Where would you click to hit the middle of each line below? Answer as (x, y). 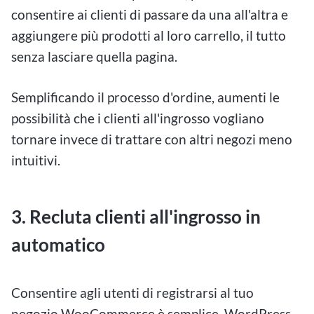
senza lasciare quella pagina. (94, 56)
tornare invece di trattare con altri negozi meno (152, 139)
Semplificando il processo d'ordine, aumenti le (145, 97)
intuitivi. (36, 161)
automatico (58, 244)
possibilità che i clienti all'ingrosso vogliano (138, 118)
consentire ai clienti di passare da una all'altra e (150, 14)
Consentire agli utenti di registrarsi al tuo (132, 293)
